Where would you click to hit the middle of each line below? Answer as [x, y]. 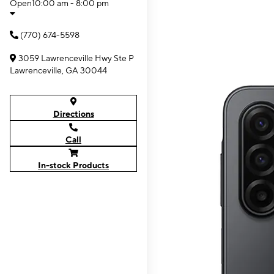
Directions [73, 114]
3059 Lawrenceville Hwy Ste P [76, 58]
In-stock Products [73, 165]
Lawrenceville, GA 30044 [58, 70]
